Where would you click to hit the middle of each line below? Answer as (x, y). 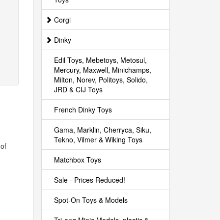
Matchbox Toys (77, 160)
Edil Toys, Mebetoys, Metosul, (100, 60)
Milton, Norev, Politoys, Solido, (101, 80)
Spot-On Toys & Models (91, 200)
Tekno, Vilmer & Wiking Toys (98, 139)
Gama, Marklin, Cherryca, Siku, (102, 130)
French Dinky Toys (83, 110)
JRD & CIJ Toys (78, 89)
